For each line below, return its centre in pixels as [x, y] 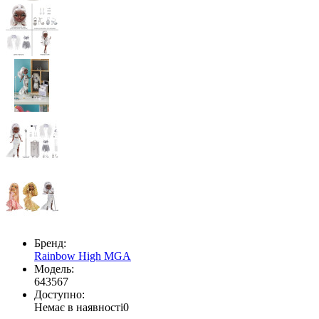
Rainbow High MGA [83, 256]
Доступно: [59, 294]
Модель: [54, 268]
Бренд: [50, 243]
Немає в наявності [79, 307]
